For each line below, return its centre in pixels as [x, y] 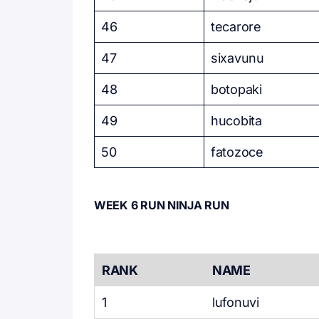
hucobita [236, 121]
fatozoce [237, 152]
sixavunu [237, 58]
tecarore [236, 27]
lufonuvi [236, 302]
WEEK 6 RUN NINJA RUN [162, 205]
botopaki [236, 89]
